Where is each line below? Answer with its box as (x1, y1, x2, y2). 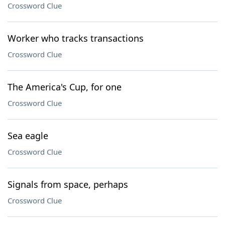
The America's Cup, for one (8, 81, 122, 93)
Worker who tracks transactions (8, 32, 144, 44)
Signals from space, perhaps (8, 178, 128, 190)
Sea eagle (8, 130, 48, 142)
